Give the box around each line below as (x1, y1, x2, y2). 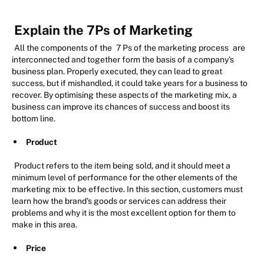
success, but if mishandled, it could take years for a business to (12, 78, 247, 88)
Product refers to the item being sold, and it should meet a (14, 160, 230, 170)
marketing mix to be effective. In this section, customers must (12, 184, 243, 194)
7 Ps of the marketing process (116, 42, 229, 52)
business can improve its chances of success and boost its (12, 101, 230, 111)
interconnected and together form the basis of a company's (12, 54, 234, 64)
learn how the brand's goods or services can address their (12, 196, 226, 206)
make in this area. (12, 219, 77, 229)
